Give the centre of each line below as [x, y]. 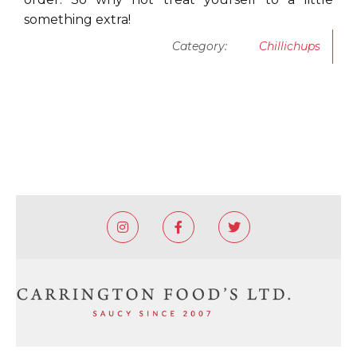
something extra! [77, 20]
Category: [200, 46]
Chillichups [290, 46]
